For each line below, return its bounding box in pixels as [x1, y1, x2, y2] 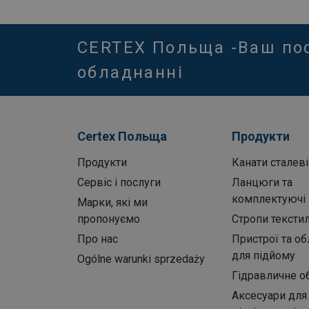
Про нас [77, 232, 118, 246]
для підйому [231, 249, 295, 263]
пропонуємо [77, 212, 140, 226]
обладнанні [77, 63, 183, 83]
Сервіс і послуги [77, 176, 161, 190]
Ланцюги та [231, 176, 292, 190]
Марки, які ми [77, 196, 148, 210]
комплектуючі [231, 192, 306, 206]
